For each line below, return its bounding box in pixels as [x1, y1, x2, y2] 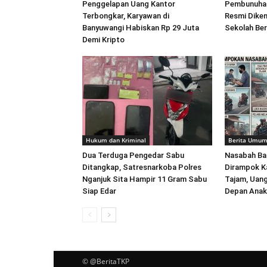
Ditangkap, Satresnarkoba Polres [82, 163, 201, 172]
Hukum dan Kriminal [86, 136, 146, 144]
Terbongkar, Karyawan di [82, 11, 169, 20]
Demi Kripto [82, 35, 125, 44]
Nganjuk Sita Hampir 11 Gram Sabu [82, 175, 207, 184]
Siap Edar [82, 187, 116, 195]
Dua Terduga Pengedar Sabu [82, 151, 184, 160]
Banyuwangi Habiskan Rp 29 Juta [82, 23, 199, 32]
